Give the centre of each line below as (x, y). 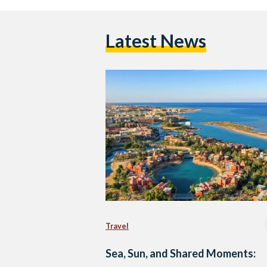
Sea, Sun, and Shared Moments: (181, 254)
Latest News (156, 41)
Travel (117, 226)
